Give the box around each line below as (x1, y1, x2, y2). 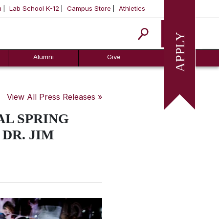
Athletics (119, 4, 145, 12)
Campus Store (67, 4, 111, 12)
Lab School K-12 (9, 4, 59, 12)
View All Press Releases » (7, 92, 102, 102)
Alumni (33, 53, 54, 61)
